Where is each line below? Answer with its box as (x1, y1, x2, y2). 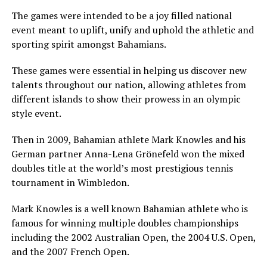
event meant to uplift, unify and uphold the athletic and (11, 23, 254, 36)
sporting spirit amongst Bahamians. (11, 37, 166, 51)
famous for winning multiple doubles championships (11, 216, 238, 229)
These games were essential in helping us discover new (11, 63, 247, 77)
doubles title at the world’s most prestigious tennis (11, 161, 233, 175)
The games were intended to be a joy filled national (11, 8, 232, 22)
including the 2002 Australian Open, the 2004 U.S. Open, (11, 230, 256, 244)
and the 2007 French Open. (11, 244, 129, 258)
